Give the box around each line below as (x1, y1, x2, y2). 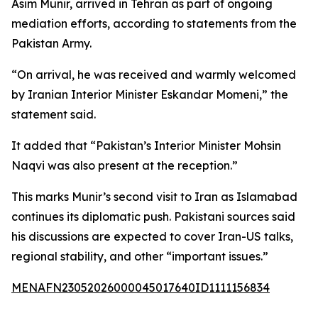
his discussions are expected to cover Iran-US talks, (11, 229, 293, 243)
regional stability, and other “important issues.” (11, 249, 268, 263)
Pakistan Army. (11, 36, 92, 50)
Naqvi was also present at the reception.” (11, 158, 238, 172)
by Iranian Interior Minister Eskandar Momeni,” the (11, 87, 288, 102)
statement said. (11, 107, 96, 121)
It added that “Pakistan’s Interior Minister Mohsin (11, 138, 281, 153)
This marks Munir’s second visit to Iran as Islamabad (11, 190, 297, 204)
